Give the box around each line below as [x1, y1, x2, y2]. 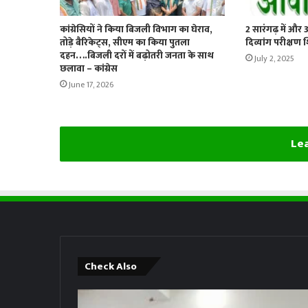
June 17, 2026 [69, 78, 113, 92]
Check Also [85, 258, 137, 276]
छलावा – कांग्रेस [60, 60, 118, 77]
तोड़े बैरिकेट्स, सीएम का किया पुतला [60, 34, 190, 51]
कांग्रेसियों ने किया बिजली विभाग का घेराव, [60, 21, 212, 38]
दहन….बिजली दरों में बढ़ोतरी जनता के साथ [60, 47, 214, 64]
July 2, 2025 [254, 52, 294, 66]
